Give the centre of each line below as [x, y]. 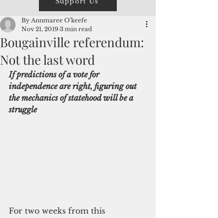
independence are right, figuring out [74, 86]
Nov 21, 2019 [40, 29]
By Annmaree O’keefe [54, 20]
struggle [23, 109]
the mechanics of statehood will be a [72, 98]
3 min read [76, 29]
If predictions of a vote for [55, 74]
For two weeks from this [58, 210]
